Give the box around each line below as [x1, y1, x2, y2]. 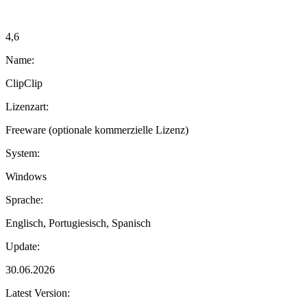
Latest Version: [5, 287, 70, 299]
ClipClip [5, 77, 42, 90]
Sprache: [5, 194, 43, 206]
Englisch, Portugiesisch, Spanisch [5, 217, 151, 230]
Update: [5, 241, 40, 253]
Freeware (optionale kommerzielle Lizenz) [5, 124, 188, 136]
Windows [5, 171, 47, 183]
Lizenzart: [5, 101, 49, 113]
